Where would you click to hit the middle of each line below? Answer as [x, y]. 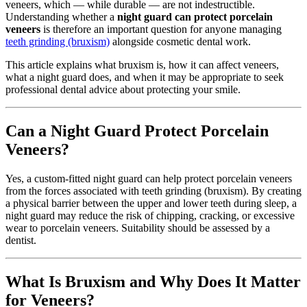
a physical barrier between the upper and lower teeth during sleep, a [151, 203]
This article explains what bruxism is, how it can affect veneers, [142, 65]
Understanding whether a [61, 17]
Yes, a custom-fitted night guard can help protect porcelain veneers [149, 178]
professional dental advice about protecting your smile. [123, 89]
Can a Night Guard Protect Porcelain [137, 131]
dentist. [21, 240]
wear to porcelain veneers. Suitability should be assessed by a [138, 228]
